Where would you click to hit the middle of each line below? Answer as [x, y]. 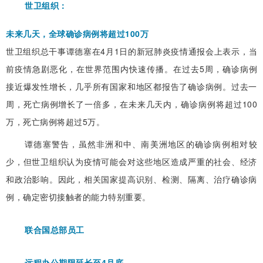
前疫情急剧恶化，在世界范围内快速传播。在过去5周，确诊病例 [131, 68]
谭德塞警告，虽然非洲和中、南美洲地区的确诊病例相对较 [141, 144]
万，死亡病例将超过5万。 [55, 121]
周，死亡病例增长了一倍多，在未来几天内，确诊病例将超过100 [131, 104]
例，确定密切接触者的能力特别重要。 [78, 196]
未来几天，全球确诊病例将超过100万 [77, 33]
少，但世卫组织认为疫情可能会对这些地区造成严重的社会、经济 [131, 161]
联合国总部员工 [55, 229]
